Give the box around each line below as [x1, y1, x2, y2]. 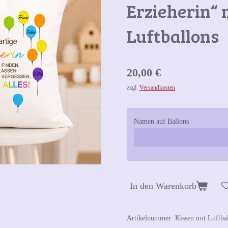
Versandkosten [139, 84, 175, 92]
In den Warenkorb [130, 181, 196, 191]
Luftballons [127, 23, 219, 48]
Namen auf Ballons [134, 118, 189, 126]
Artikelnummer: [127, 214, 173, 222]
